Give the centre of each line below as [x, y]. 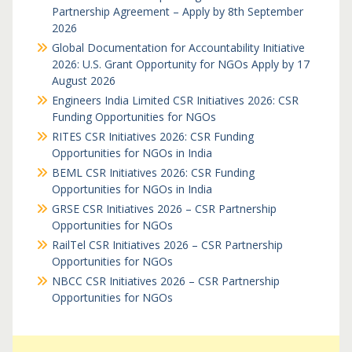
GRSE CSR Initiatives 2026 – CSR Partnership [164, 209]
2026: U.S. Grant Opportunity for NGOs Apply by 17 [180, 64]
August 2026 [83, 81]
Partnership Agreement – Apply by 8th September [177, 11]
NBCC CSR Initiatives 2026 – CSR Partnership [165, 281]
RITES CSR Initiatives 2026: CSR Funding [152, 136]
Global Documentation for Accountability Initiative [178, 48]
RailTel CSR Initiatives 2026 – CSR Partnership [167, 245]
